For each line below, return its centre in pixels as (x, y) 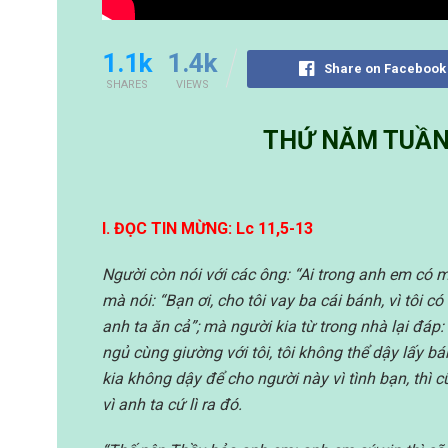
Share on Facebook (385, 68)
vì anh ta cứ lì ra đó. (172, 405)
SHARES (127, 84)
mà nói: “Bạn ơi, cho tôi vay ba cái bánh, (243, 301)
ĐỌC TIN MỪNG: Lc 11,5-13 (213, 229)
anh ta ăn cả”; (150, 327)
